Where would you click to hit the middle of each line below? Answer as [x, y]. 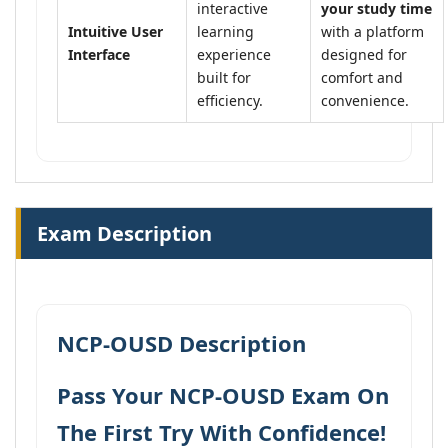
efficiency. [230, 100]
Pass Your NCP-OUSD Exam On [223, 395]
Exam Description [124, 233]
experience [234, 54]
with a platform [372, 31]
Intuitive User [115, 31]
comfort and [362, 77]
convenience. [365, 100]
